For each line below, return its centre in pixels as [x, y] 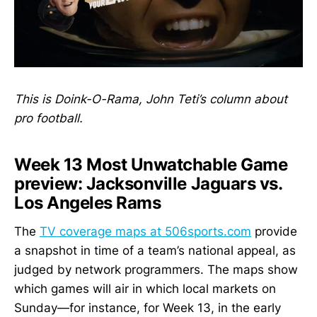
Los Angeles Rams [88, 202]
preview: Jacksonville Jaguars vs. [148, 183]
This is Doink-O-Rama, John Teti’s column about [151, 99]
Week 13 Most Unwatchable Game [151, 164]
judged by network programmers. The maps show [156, 269]
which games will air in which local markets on [145, 288]
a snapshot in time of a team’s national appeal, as [155, 250]
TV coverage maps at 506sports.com [145, 231]
